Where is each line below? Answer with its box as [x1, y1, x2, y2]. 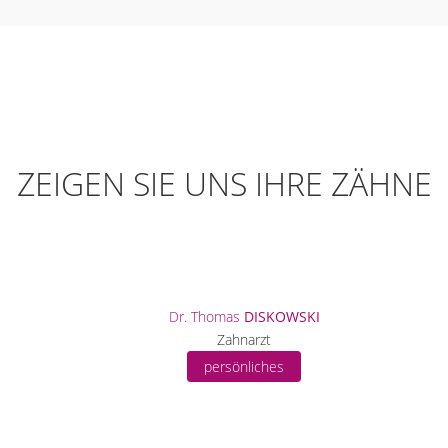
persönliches [204, 357, 284, 377]
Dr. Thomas [168, 307, 244, 327]
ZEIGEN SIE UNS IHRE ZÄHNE [16, 162, 432, 206]
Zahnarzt [217, 330, 271, 350]
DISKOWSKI [243, 307, 320, 327]
